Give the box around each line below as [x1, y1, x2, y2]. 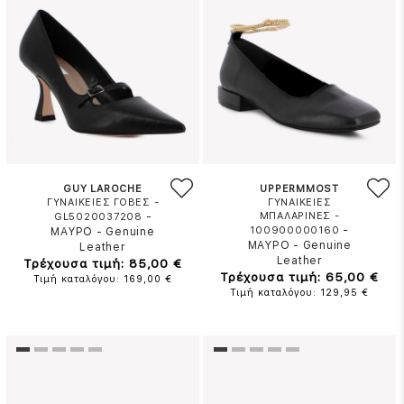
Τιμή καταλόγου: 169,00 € [33, 273, 173, 285]
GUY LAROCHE [63, 183, 142, 195]
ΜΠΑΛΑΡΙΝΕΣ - [259, 210, 340, 222]
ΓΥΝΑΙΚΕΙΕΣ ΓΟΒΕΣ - [46, 197, 160, 208]
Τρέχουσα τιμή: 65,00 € [220, 270, 380, 284]
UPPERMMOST [260, 183, 339, 195]
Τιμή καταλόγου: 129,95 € [230, 287, 370, 298]
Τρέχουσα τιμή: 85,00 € [23, 256, 183, 271]
